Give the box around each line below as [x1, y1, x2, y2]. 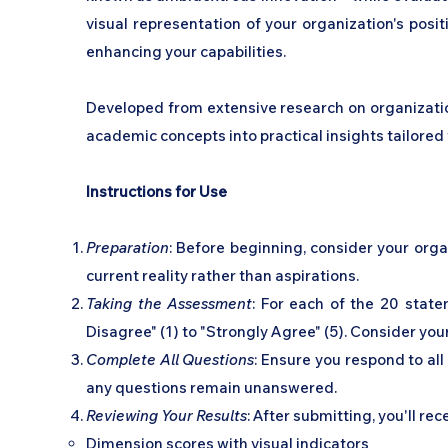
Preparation [86, 238, 169, 257]
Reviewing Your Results [86, 406, 247, 425]
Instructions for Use [86, 182, 227, 201]
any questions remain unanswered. [86, 378, 337, 397]
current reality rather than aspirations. [86, 266, 359, 285]
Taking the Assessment [86, 294, 253, 313]
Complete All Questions [86, 350, 255, 369]
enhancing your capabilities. [86, 42, 286, 61]
